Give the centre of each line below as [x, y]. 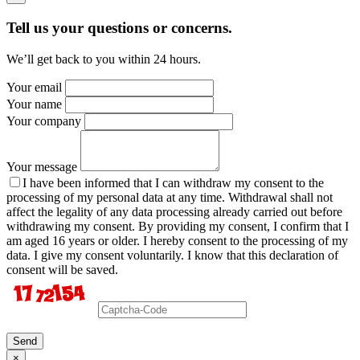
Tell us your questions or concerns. [119, 27]
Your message [42, 166]
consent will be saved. [62, 269]
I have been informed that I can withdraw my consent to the [173, 182]
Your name [34, 104]
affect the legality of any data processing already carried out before [174, 211]
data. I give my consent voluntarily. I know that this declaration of [172, 255]
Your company [44, 121]
